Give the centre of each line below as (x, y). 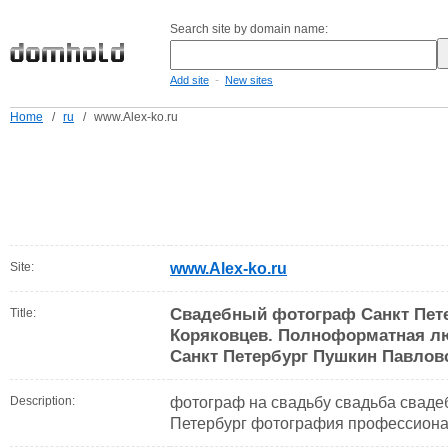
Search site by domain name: (249, 29)
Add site (189, 80)
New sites (249, 80)
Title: (23, 313)
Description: (42, 401)
